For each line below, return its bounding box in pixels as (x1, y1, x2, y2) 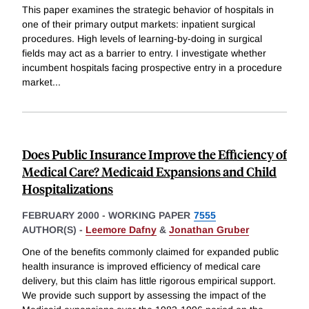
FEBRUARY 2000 (22, 209, 99, 221)
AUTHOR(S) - (22, 223, 86, 235)
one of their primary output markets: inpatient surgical (22, 18, 255, 30)
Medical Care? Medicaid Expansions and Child (22, 162, 277, 180)
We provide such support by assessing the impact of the (22, 289, 266, 301)
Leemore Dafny (86, 223, 157, 235)
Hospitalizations (22, 179, 113, 197)
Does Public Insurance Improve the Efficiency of (22, 145, 287, 163)
